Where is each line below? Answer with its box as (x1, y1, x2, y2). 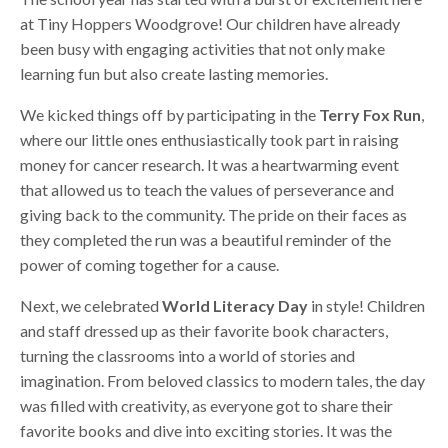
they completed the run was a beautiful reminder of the (20, 229, 391, 249)
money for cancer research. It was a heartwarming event (20, 154, 399, 174)
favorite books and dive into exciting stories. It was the (20, 420, 392, 440)
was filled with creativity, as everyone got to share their (20, 395, 393, 415)
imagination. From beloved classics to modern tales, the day (20, 370, 425, 390)
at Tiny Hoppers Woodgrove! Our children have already (20, 13, 400, 33)
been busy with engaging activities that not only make (20, 38, 385, 58)
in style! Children (308, 295, 425, 315)
